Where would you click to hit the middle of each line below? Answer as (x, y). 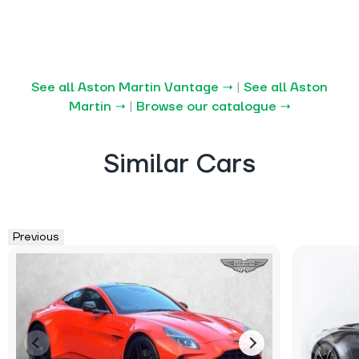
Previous (36, 237)
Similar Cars (179, 164)
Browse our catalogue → (213, 106)
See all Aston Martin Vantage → (132, 87)
